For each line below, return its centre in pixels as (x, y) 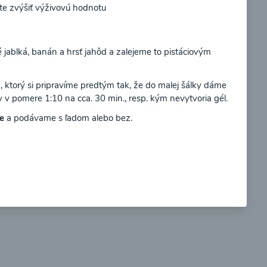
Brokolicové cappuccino (137, 79)
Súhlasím (159, 36)
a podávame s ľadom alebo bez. (69, 118)
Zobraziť (197, 155)
